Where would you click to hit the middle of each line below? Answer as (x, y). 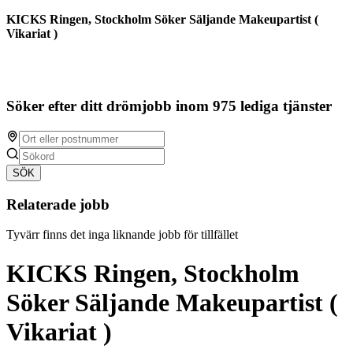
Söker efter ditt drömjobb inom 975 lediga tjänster (169, 106)
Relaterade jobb (58, 204)
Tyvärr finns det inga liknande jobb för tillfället (122, 235)
